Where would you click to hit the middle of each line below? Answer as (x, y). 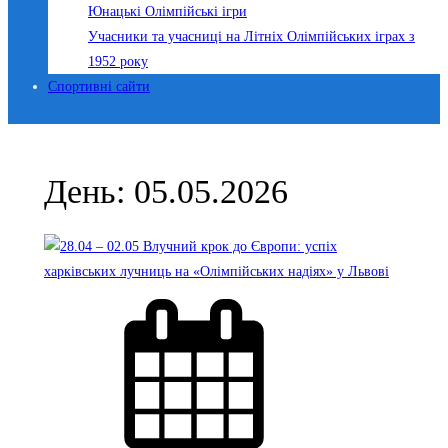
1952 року (118, 61)
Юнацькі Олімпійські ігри (167, 11)
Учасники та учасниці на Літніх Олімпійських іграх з (251, 36)
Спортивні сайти (99, 86)
